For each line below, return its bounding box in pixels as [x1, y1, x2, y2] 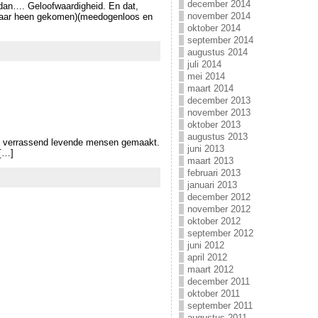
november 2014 [187, 11, 251, 21]
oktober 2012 [187, 216, 241, 226]
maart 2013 [187, 155, 234, 166]
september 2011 [187, 300, 253, 311]
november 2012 [187, 204, 251, 214]
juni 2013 [187, 143, 224, 154]
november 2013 [187, 107, 251, 118]
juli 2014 [187, 59, 221, 70]
